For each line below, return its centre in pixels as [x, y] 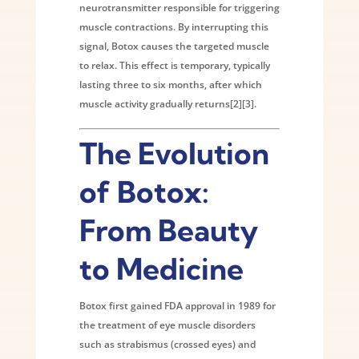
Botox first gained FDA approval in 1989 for [177, 305]
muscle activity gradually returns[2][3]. [167, 103]
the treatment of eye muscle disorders [167, 325]
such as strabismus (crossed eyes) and [167, 344]
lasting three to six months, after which [170, 84]
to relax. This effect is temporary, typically [174, 65]
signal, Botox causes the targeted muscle [174, 46]
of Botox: [144, 192]
